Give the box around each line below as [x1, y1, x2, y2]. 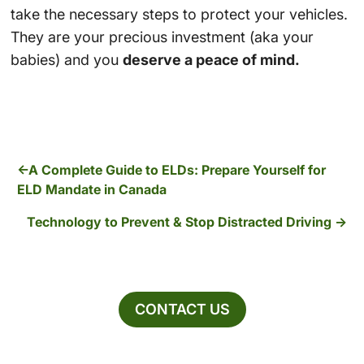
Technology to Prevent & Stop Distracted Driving [26, 214, 331, 231]
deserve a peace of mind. [122, 51, 300, 69]
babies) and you [10, 51, 123, 69]
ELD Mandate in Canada [17, 181, 167, 198]
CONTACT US [134, 300, 230, 318]
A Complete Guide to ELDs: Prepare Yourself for [28, 162, 327, 179]
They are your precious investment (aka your [10, 28, 314, 46]
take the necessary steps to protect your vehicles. [10, 6, 348, 24]
